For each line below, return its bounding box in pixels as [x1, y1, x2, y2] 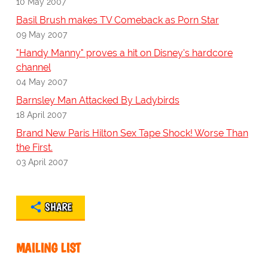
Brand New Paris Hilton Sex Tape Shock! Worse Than [16, 127, 248, 139]
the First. [16, 142, 53, 154]
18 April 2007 [16, 109, 66, 120]
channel [16, 62, 51, 74]
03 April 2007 [16, 157, 68, 167]
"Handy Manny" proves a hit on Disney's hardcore [16, 47, 233, 59]
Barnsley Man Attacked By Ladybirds [16, 95, 179, 106]
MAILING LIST [16, 240, 81, 257]
